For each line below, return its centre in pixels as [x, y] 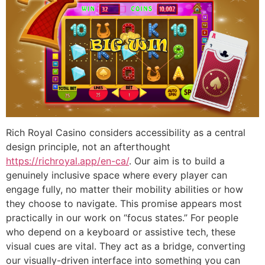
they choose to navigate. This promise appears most [124, 204]
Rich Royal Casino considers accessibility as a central [126, 133]
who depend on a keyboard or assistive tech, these [121, 232]
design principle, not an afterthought [88, 147]
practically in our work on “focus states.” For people [122, 218]
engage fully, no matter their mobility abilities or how [125, 190]
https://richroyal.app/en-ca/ [67, 161]
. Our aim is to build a [177, 161]
